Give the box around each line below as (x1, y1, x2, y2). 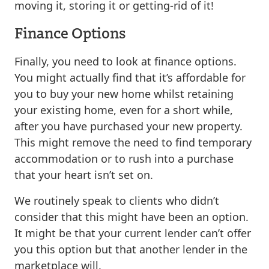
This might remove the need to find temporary (14, 134, 252, 150)
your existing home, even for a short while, (14, 102, 233, 117)
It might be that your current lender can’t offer (14, 225, 251, 240)
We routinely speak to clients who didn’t (14, 193, 219, 208)
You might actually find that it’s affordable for (14, 70, 246, 85)
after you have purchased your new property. (14, 118, 243, 133)
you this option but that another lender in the (14, 241, 247, 256)
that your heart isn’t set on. (14, 167, 153, 182)
